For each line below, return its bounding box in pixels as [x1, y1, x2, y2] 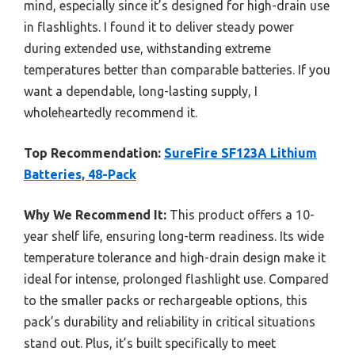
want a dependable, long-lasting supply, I [24, 83, 258, 98]
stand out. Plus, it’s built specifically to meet [24, 335, 276, 350]
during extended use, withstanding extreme [24, 40, 271, 55]
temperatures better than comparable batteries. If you [24, 62, 330, 77]
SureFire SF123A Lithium [164, 145, 317, 160]
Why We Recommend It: [24, 207, 166, 222]
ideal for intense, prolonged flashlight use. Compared [24, 271, 329, 286]
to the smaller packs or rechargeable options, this [24, 292, 307, 307]
